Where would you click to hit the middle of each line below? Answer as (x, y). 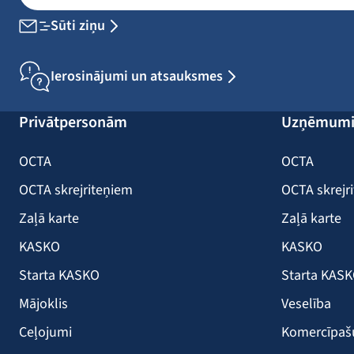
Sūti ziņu (78, 26)
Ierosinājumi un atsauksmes (137, 76)
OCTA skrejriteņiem (76, 190)
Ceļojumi (45, 332)
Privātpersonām (73, 122)
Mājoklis (43, 304)
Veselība (306, 304)
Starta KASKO (59, 275)
